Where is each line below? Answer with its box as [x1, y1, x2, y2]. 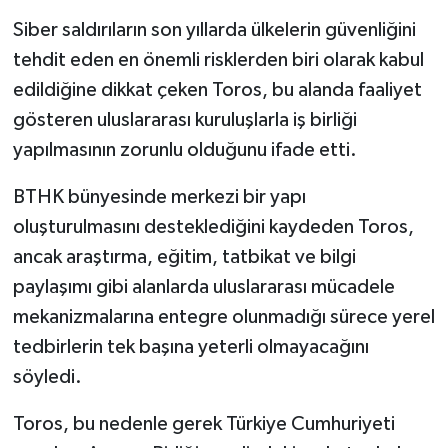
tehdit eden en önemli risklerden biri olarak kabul [12, 49, 424, 70]
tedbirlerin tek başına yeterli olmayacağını [12, 336, 369, 357]
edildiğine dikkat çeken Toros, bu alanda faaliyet [12, 79, 422, 100]
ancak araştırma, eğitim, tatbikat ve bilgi [12, 246, 356, 267]
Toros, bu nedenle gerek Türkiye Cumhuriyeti [12, 413, 395, 434]
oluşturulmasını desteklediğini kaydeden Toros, [12, 216, 414, 237]
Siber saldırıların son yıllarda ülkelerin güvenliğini [12, 19, 416, 40]
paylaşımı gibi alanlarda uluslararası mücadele [12, 276, 395, 297]
